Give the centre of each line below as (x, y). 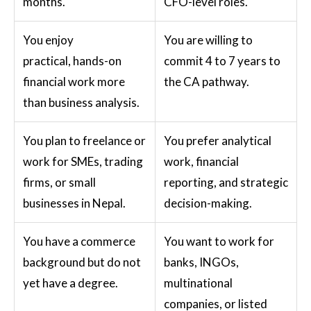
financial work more (74, 81)
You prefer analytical (218, 140)
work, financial (201, 161)
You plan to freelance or (84, 140)
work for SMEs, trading (83, 161)
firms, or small (59, 182)
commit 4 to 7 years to (222, 60)
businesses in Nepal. (74, 203)
